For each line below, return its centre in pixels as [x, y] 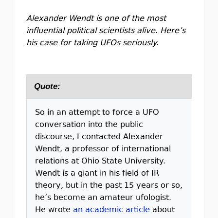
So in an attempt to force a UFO [97, 113]
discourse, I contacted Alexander [99, 137]
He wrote [54, 210]
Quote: [47, 86]
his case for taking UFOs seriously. [92, 43]
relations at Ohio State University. [100, 162]
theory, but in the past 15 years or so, [109, 186]
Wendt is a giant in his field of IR [97, 174]
